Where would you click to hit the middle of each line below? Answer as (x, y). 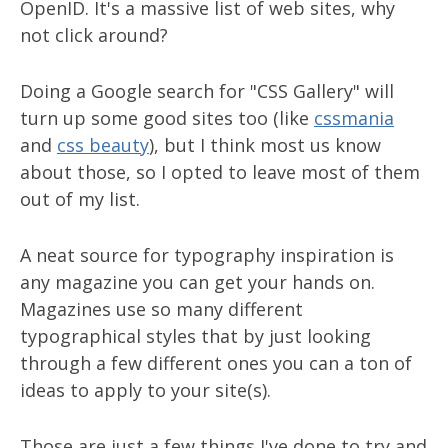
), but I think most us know (265, 145)
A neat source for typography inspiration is (207, 255)
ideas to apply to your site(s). (145, 390)
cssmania (354, 118)
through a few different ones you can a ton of (216, 363)
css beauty (103, 145)
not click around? (94, 35)
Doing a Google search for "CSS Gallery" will (207, 91)
